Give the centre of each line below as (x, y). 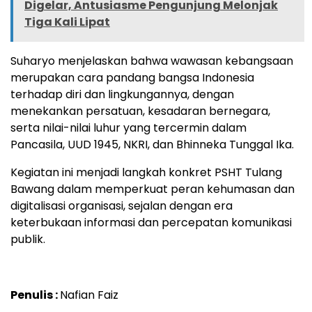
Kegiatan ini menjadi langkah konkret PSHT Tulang (146, 173)
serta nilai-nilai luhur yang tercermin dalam (128, 128)
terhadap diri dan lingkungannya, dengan (122, 95)
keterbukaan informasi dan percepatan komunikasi (151, 223)
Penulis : (35, 295)
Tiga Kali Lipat (67, 22)
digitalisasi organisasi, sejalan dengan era (122, 206)
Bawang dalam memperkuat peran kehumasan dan (153, 189)
